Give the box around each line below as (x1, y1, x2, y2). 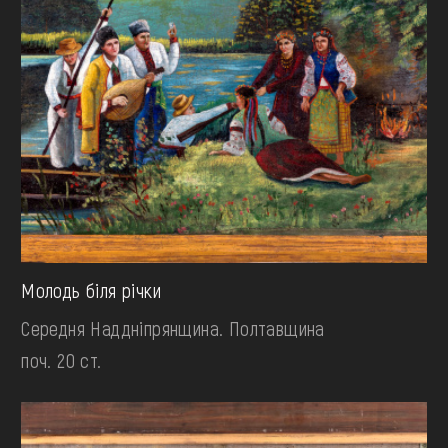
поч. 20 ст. (21, 348, 102, 373)
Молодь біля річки (21, 278, 161, 303)
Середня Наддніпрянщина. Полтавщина (21, 316, 325, 341)
